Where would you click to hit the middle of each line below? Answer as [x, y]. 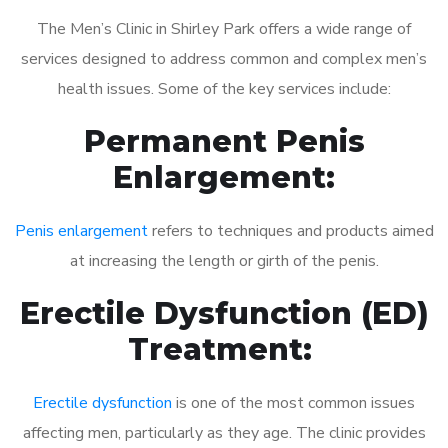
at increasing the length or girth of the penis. [224, 260]
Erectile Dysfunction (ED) [224, 313]
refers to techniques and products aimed [290, 230]
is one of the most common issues [293, 402]
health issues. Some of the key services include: [224, 88]
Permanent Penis [224, 141]
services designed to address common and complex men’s [224, 58]
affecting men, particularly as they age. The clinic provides [224, 432]
